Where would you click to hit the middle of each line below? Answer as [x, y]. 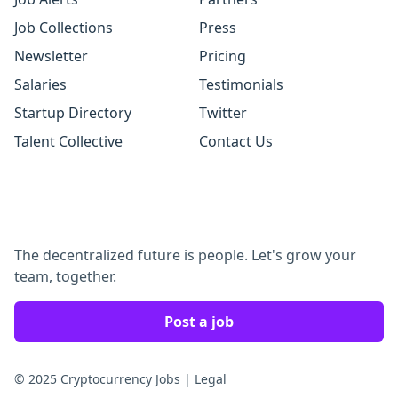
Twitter [223, 113]
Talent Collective [68, 141]
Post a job [199, 322]
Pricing [223, 56]
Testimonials [241, 84]
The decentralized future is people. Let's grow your [185, 255]
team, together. [65, 276]
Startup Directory [73, 113]
